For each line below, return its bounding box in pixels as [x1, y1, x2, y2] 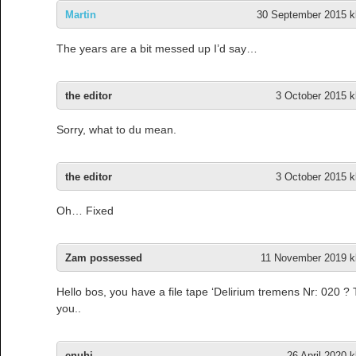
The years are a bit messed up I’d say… [56, 41, 257, 55]
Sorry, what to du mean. [56, 122, 176, 136]
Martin [65, 8, 96, 21]
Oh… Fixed [56, 203, 114, 217]
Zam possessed [65, 251, 142, 264]
